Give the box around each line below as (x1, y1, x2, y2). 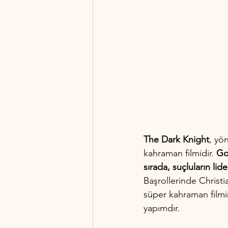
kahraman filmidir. (144, 147, 216, 159)
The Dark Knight (144, 133, 209, 145)
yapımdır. (144, 202, 180, 214)
